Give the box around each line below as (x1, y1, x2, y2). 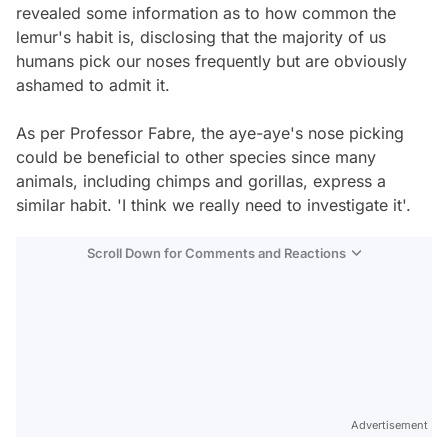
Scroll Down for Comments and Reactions (87, 245, 346, 262)
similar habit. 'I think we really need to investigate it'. (16, 195, 411, 216)
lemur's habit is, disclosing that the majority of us (16, 27, 386, 48)
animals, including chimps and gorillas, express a (16, 171, 386, 192)
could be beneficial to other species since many (16, 147, 376, 168)
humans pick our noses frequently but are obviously (16, 51, 407, 72)
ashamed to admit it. (16, 75, 170, 96)
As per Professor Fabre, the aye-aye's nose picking (16, 123, 404, 144)
